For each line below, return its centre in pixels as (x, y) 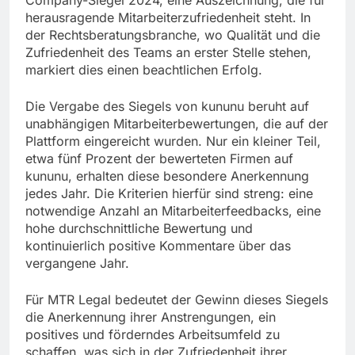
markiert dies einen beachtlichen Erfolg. (144, 70)
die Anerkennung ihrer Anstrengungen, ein (151, 317)
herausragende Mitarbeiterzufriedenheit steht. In (168, 18)
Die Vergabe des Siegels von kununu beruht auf (167, 107)
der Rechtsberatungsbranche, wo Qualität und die (173, 35)
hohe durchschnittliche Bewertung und (139, 229)
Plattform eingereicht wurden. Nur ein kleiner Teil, (173, 141)
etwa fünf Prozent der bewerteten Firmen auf (159, 159)
